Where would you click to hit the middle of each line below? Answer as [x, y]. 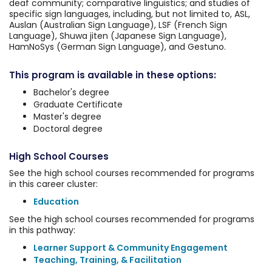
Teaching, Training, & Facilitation [107, 260]
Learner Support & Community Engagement [131, 248]
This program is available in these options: [113, 75]
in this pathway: [42, 230]
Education [56, 202]
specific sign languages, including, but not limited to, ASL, [130, 14]
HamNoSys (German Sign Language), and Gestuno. [117, 47]
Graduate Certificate [78, 104]
